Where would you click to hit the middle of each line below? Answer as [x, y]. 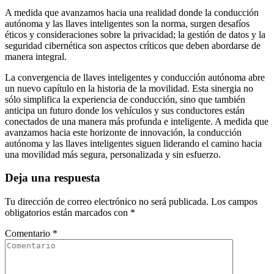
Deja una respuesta [53, 178]
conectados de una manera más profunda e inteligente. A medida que [137, 121]
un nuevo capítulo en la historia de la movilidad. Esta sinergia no [129, 88]
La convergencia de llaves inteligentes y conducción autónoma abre [135, 77]
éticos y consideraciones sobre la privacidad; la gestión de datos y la [135, 34]
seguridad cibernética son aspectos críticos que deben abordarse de [133, 45]
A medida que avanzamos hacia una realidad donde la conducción [132, 12]
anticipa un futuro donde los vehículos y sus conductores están [125, 110]
